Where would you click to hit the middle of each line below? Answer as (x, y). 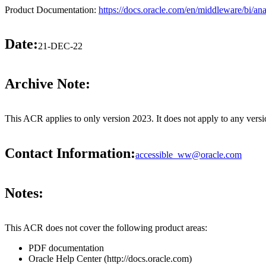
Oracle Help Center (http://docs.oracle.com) (110, 258)
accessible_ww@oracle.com (189, 155)
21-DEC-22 (60, 46)
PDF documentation (66, 248)
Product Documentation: (52, 9)
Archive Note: (47, 84)
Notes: (24, 193)
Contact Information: (70, 153)
